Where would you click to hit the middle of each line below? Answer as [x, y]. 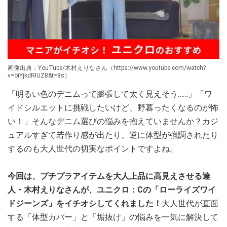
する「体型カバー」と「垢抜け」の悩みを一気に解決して [113, 217]
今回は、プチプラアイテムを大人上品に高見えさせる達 [109, 176]
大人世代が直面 [190, 204]
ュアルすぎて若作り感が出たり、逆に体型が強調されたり [113, 135]
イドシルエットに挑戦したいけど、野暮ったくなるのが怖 [113, 108]
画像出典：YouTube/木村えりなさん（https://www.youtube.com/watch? [107, 68]
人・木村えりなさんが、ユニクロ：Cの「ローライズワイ [112, 190]
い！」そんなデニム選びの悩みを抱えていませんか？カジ [113, 122]
